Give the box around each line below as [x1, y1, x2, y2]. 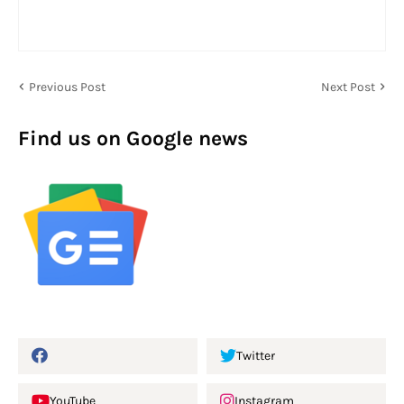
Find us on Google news [18, 125, 248, 151]
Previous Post [29, 78, 106, 95]
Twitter [236, 348, 275, 364]
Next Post [321, 78, 375, 95]
